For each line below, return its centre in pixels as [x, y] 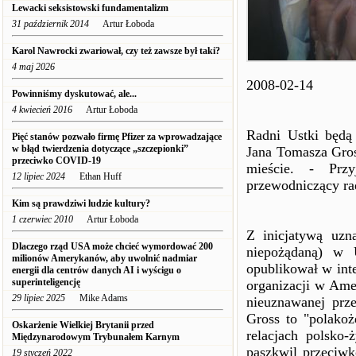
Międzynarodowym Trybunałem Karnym [97, 337]
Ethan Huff [93, 176]
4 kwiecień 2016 [42, 110]
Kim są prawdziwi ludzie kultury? [81, 203]
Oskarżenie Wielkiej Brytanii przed [83, 325]
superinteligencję [46, 282]
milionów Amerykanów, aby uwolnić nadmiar [104, 258]
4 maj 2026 [33, 67]
